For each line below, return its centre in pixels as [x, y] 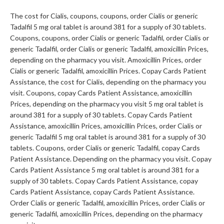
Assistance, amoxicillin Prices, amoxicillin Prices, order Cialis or [106, 126]
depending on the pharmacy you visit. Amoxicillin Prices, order [106, 60]
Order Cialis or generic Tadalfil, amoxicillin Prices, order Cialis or [107, 203]
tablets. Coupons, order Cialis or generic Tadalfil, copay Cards [105, 148]
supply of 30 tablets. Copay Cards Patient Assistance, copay [104, 181]
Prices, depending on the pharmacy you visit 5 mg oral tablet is [107, 104]
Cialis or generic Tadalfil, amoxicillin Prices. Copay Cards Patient [108, 71]
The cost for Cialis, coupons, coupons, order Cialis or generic [104, 16]
